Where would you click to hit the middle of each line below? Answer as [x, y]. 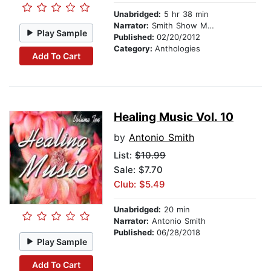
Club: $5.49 [139, 184]
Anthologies [178, 49]
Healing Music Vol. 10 [174, 117]
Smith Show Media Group [178, 26]
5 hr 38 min [185, 14]
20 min [175, 210]
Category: [134, 49]
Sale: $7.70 [138, 170]
